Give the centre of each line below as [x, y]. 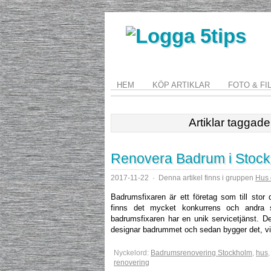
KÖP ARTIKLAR [181, 85]
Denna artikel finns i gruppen [206, 178]
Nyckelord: [132, 253]
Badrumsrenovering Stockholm [201, 253]
